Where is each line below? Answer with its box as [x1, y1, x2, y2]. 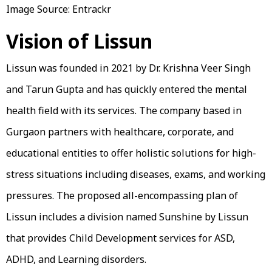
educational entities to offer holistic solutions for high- [6, 146, 256, 160]
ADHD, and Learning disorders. [6, 252, 149, 266]
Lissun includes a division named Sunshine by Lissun [6, 209, 248, 223]
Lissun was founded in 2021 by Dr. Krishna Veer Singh [6, 61, 251, 75]
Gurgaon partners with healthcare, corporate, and [6, 124, 234, 138]
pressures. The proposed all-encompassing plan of [6, 188, 238, 202]
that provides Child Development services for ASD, [6, 231, 235, 245]
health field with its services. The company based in [6, 103, 242, 117]
